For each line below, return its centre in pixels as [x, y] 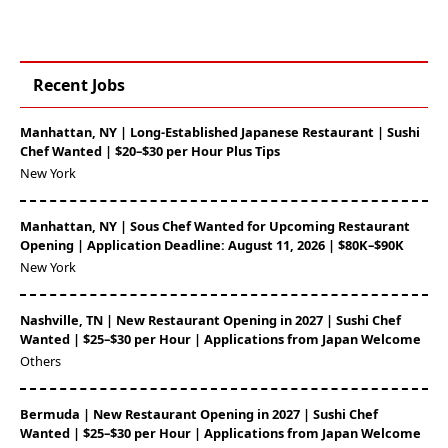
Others [40, 361]
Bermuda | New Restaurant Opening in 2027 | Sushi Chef [199, 414]
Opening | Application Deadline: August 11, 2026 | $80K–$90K [212, 245]
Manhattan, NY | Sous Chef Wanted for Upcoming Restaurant [215, 226]
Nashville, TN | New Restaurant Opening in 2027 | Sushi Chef [210, 320]
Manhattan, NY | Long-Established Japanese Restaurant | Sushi [220, 132]
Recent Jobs [79, 85]
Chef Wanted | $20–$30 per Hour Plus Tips [150, 151]
